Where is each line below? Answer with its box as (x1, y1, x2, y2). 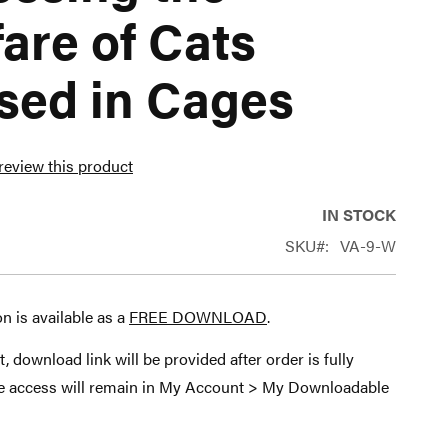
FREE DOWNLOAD (129, 304, 267, 328)
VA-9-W (340, 233, 396, 257)
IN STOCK (322, 202, 396, 226)
